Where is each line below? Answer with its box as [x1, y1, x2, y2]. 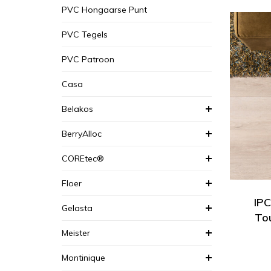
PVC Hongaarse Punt [62, 4, 147, 15]
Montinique [62, 252, 105, 263]
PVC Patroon [62, 54, 114, 65]
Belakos [62, 103, 93, 114]
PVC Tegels [62, 29, 108, 40]
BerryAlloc [62, 128, 102, 139]
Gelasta [62, 203, 93, 214]
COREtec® [62, 153, 104, 164]
